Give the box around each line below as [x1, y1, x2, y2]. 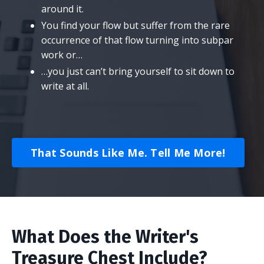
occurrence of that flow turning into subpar [41, 34, 233, 47]
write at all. [41, 80, 89, 93]
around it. [41, 2, 90, 15]
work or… [41, 48, 88, 62]
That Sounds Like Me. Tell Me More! [31, 145, 226, 160]
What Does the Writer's [12, 226, 199, 248]
